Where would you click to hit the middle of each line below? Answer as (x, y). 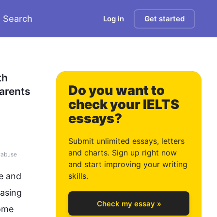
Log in (114, 19)
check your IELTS (124, 104)
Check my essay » (129, 203)
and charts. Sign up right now (123, 153)
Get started (164, 19)
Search (18, 19)
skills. (78, 176)
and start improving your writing (128, 164)
